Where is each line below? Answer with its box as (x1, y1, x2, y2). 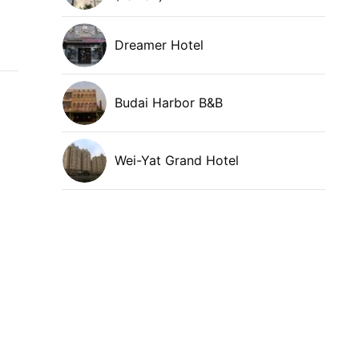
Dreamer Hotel (115, 36, 204, 53)
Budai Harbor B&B (115, 94, 224, 111)
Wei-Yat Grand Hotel (115, 151, 240, 168)
